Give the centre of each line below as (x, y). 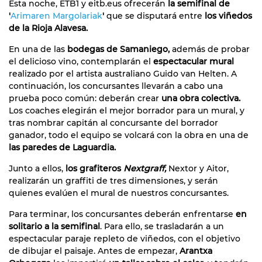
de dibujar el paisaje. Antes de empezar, (94, 251)
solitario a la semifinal (54, 226)
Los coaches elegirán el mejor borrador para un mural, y (127, 110)
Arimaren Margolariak (56, 15)
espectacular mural (194, 61)
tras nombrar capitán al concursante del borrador (113, 123)
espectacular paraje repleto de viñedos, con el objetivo (125, 238)
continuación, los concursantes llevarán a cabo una (116, 86)
